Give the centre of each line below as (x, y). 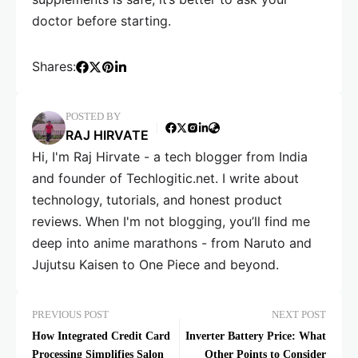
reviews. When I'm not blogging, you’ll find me (171, 221)
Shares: (54, 66)
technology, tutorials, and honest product (157, 200)
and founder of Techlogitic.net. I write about (165, 178)
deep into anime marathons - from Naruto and (172, 243)
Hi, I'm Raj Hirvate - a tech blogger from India (170, 157)
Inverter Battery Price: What (256, 336)
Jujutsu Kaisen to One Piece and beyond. (155, 265)
